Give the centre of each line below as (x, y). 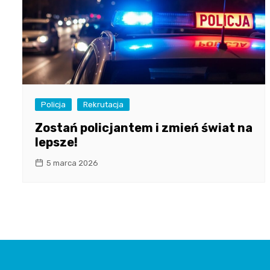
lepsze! (56, 143)
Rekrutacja (103, 105)
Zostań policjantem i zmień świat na (144, 128)
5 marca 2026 (72, 163)
